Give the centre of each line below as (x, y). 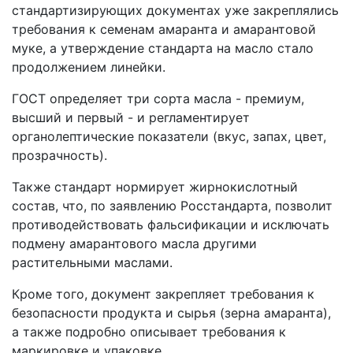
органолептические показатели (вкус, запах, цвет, (169, 136)
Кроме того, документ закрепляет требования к (163, 294)
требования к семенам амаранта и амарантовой (164, 29)
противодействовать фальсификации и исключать (171, 225)
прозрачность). (59, 155)
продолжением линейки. (89, 67)
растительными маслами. (92, 262)
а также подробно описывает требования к (149, 332)
